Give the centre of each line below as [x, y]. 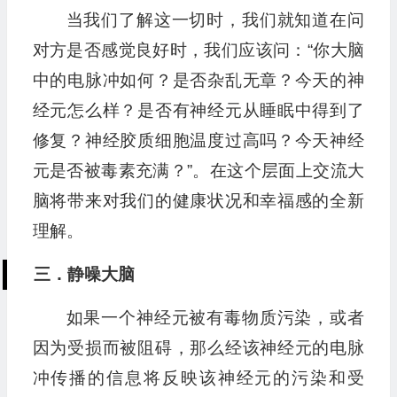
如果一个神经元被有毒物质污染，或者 [215, 318]
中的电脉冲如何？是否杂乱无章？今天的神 [198, 81]
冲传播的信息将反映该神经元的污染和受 [198, 378]
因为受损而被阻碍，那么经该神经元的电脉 [198, 348]
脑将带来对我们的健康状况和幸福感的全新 [198, 201]
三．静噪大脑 [84, 275]
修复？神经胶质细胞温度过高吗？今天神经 [198, 141]
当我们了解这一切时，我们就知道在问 [215, 20]
